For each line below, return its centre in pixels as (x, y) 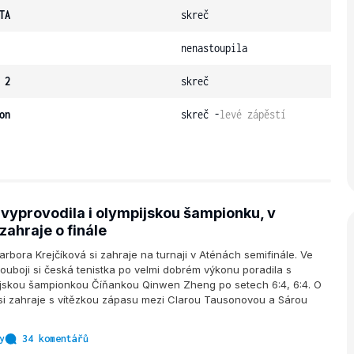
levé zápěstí (253, 114)
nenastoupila (214, 48)
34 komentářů (55, 339)
